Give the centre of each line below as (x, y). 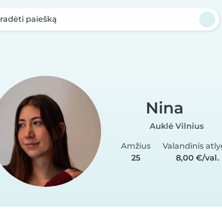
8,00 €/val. (197, 158)
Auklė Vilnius (176, 126)
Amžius (136, 146)
